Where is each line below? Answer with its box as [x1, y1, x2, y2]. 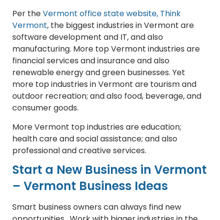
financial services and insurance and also [12, 55, 169, 67]
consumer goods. [12, 102, 79, 114]
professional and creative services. [12, 145, 146, 157]
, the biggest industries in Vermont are [47, 20, 194, 31]
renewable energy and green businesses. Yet [12, 67, 185, 79]
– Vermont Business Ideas [12, 178, 168, 194]
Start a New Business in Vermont [12, 162, 207, 178]
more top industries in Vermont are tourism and [12, 79, 196, 90]
